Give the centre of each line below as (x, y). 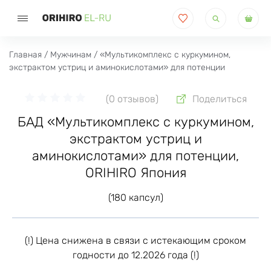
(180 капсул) (135, 198)
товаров (224, 22)
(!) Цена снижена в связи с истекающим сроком (135, 240)
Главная (25, 55)
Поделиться (219, 99)
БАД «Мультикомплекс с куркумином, (135, 122)
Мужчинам (71, 55)
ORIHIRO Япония (135, 173)
